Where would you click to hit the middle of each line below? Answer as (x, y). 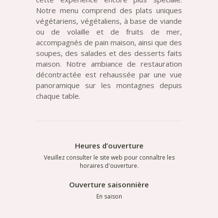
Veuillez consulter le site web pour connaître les (109, 157)
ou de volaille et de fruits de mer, (109, 31)
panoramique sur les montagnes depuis (109, 85)
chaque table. (58, 96)
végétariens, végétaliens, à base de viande (109, 21)
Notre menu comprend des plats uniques (109, 10)
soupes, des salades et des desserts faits (109, 53)
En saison (109, 196)
